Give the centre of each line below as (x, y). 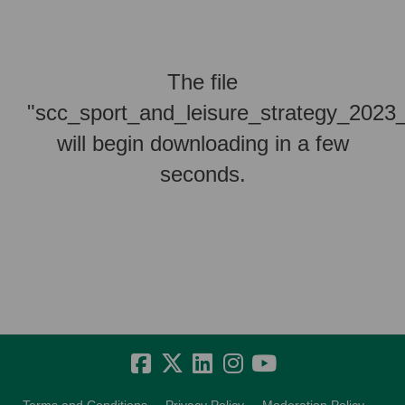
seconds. (202, 174)
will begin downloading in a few (202, 143)
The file (202, 82)
